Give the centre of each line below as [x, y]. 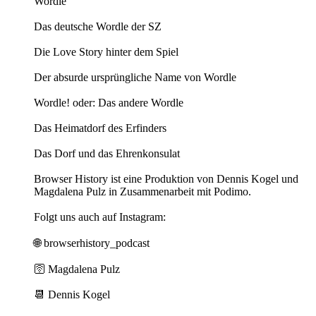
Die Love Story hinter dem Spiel [106, 52]
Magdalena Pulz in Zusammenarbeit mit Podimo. [142, 192]
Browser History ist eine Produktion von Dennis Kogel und [166, 179]
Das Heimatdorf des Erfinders [100, 128]
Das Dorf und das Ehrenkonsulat [107, 154]
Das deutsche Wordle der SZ [98, 27]
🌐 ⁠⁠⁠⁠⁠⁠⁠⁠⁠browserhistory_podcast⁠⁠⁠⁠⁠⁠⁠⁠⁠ [92, 243]
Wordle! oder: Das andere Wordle [109, 103]
